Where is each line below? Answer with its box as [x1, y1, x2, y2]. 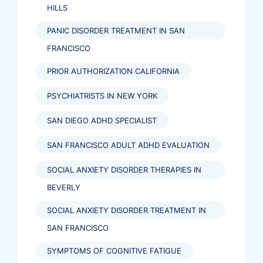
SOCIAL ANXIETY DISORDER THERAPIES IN [47, 165, 201, 174]
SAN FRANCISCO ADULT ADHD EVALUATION [47, 140, 210, 150]
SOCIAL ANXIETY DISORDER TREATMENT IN [47, 205, 206, 215]
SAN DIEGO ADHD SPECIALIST [47, 116, 157, 125]
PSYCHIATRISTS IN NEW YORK [47, 91, 157, 100]
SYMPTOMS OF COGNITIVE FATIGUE [47, 246, 181, 255]
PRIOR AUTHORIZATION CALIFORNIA [47, 66, 180, 76]
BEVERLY [47, 183, 80, 192]
